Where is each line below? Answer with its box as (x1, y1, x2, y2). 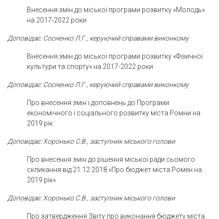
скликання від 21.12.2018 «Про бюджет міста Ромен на (27, 165, 202, 174)
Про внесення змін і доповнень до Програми (27, 98, 169, 107)
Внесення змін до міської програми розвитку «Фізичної (27, 52, 203, 60)
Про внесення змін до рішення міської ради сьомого (27, 155, 195, 163)
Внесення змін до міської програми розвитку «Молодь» (27, 5, 205, 14)
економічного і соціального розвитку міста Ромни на (27, 109, 200, 117)
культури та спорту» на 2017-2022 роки (27, 62, 153, 70)
